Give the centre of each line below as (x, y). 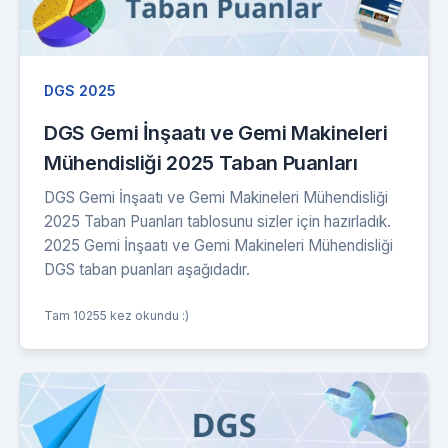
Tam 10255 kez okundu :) (116, 316)
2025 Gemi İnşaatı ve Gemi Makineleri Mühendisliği (218, 246)
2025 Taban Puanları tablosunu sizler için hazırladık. (217, 222)
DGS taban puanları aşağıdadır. (147, 270)
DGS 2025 (80, 91)
